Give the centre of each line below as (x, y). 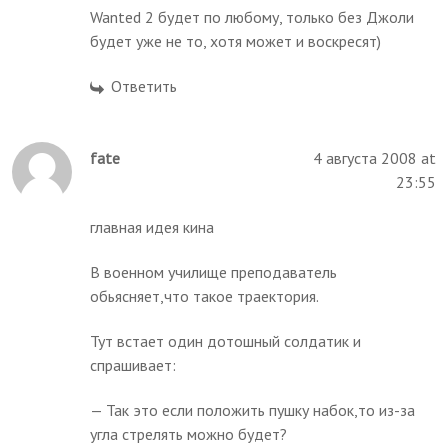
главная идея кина (152, 226)
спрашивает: (133, 364)
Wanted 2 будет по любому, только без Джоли (252, 16)
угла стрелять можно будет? (189, 433)
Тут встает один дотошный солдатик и (226, 340)
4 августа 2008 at (374, 157)
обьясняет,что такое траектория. (205, 295)
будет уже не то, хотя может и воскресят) (236, 40)
